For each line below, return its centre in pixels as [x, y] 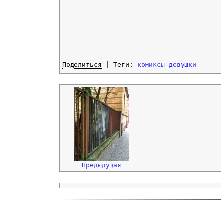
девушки [183, 65]
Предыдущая [102, 165]
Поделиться [82, 65]
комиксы [151, 65]
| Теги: [119, 65]
